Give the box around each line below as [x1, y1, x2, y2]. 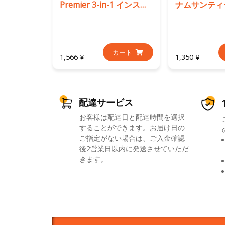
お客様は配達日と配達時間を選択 [79, 111, 185, 122]
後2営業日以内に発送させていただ [79, 143, 189, 153]
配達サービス [78, 96, 133, 108]
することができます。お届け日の [79, 122, 185, 132]
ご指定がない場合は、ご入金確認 [79, 133, 185, 143]
